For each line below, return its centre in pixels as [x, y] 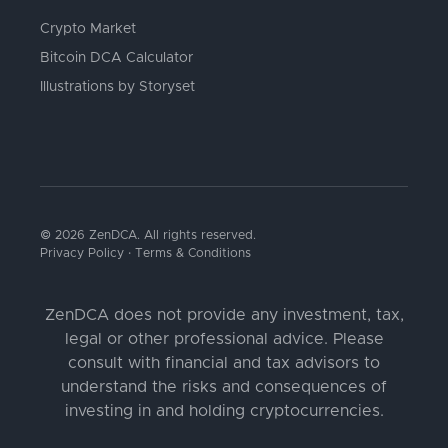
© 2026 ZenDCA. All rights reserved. [148, 236]
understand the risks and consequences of [224, 387]
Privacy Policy [82, 254]
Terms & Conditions [193, 254]
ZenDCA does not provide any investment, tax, [224, 315]
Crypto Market [88, 29]
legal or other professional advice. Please [224, 339]
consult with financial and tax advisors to [224, 363]
